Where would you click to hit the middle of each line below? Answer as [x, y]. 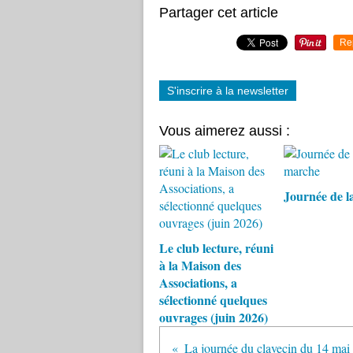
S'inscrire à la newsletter [228, 91]
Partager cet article [219, 13]
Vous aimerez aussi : [225, 131]
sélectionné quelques [213, 300]
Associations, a [198, 282]
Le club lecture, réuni [216, 248]
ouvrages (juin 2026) [214, 317]
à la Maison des [200, 265]
